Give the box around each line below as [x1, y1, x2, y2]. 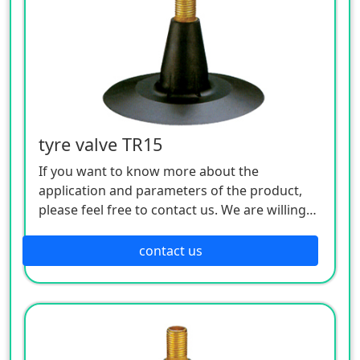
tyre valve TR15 [39, 132, 162, 156]
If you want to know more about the [39, 162, 259, 180]
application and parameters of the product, [39, 181, 302, 199]
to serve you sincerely [39, 219, 170, 238]
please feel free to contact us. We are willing [39, 200, 306, 219]
